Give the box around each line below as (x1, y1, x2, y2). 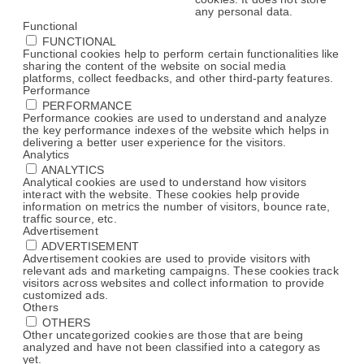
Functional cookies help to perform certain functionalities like (23, 47, 340, 60)
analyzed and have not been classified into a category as (23, 340, 321, 353)
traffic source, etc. (23, 212, 117, 225)
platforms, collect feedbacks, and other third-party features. (23, 71, 334, 84)
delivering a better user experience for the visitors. (23, 136, 287, 149)
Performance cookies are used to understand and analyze (23, 111, 327, 124)
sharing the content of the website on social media (23, 59, 286, 72)
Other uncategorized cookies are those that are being (23, 328, 304, 341)
